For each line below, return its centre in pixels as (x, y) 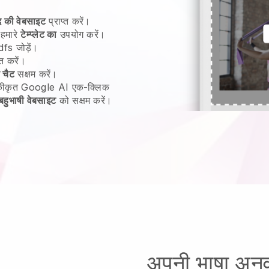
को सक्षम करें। (84, 100)
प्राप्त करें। (68, 21)
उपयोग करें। (81, 34)
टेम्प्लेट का (39, 34)
